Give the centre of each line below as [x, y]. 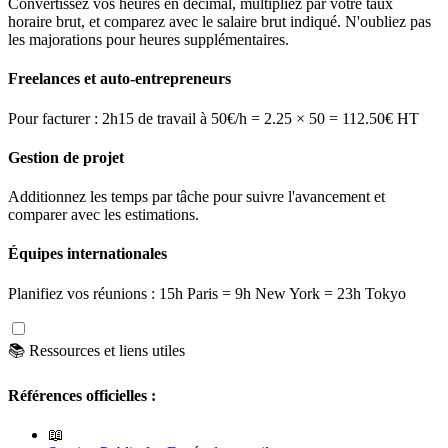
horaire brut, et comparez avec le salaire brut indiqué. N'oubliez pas [219, 22]
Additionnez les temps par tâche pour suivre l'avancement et [196, 197]
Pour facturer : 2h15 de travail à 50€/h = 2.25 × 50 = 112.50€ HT [213, 118]
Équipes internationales [87, 254]
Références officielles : [82, 395]
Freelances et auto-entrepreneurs [119, 79]
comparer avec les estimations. [103, 215]
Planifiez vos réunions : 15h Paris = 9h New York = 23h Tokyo [207, 293]
